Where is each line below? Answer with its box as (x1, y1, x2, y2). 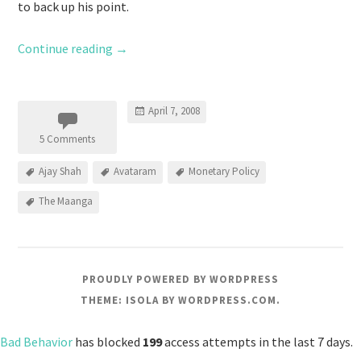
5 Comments (39, 132, 96, 146)
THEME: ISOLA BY (81, 293, 178, 307)
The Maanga (39, 194, 93, 209)
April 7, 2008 (148, 104, 201, 118)
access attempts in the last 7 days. (162, 334, 353, 350)
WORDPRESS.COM (178, 293, 276, 307)
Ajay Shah (39, 164, 82, 179)
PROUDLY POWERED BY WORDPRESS (82, 272, 279, 286)
